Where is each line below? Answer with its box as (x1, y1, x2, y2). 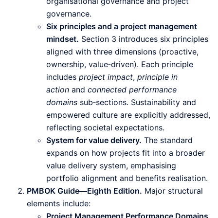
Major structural (142, 186, 203, 196)
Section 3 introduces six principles (79, 34, 208, 44)
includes (46, 72, 79, 82)
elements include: (27, 199, 91, 209)
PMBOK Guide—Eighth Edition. (27, 186, 142, 196)
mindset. (46, 34, 79, 44)
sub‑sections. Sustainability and (77, 97, 196, 108)
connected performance (88, 85, 177, 95)
